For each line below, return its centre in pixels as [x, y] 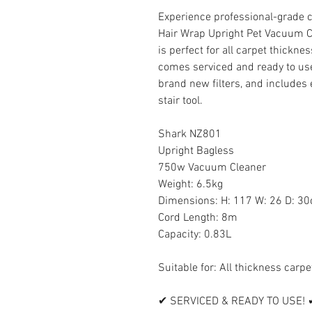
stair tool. [182, 101]
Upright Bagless [196, 151]
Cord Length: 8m [198, 218]
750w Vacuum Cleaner [212, 167]
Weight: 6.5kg [190, 184]
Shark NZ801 [190, 134]
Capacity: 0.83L [195, 234]
